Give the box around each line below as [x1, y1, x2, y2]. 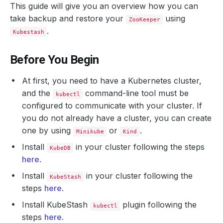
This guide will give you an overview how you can [10, 1, 198, 11]
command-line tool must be [83, 88, 189, 98]
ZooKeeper [128, 16, 160, 23]
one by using [22, 125, 73, 135]
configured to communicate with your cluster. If [22, 101, 202, 111]
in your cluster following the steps [73, 142, 205, 152]
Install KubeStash [22, 200, 90, 210]
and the [22, 88, 53, 98]
